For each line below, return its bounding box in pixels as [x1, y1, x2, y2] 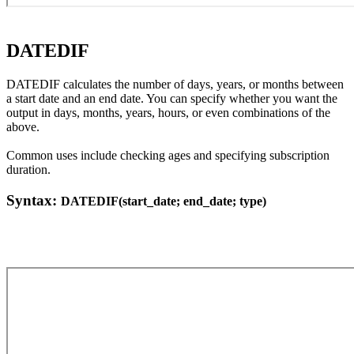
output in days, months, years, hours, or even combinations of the [6, 106, 330, 120]
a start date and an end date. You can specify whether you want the [6, 92, 337, 106]
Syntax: [6, 191, 61, 209]
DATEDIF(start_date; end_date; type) [61, 194, 266, 208]
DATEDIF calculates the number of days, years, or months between [6, 77, 344, 92]
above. [6, 120, 46, 134]
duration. [6, 163, 51, 177]
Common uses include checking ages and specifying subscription [6, 149, 330, 163]
